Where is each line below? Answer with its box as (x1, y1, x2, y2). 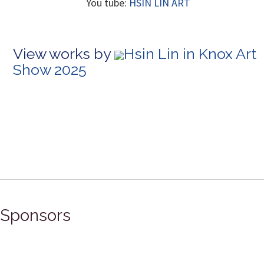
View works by (13, 45, 114, 63)
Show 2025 (13, 61, 87, 79)
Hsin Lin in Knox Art (124, 45, 256, 63)
